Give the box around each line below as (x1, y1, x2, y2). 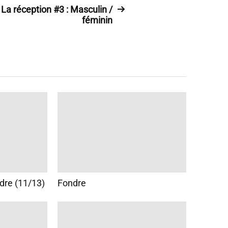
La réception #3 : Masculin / (1, 4, 112, 15)
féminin (82, 15, 112, 25)
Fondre (57, 178, 86, 189)
